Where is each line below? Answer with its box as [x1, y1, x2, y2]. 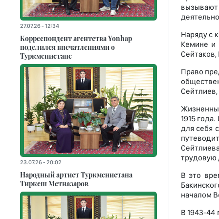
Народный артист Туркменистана [20, 169, 132, 179]
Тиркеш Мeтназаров [20, 178, 88, 188]
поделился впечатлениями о [20, 42, 115, 52]
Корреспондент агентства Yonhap [20, 33, 132, 44]
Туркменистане [20, 51, 72, 61]
